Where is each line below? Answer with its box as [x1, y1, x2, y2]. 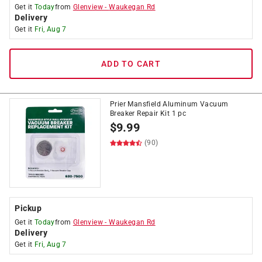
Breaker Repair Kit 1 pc [110, 109, 187, 118]
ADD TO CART [101, 59, 161, 68]
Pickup [15, 204, 42, 213]
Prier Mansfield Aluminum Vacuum [110, 100, 229, 108]
